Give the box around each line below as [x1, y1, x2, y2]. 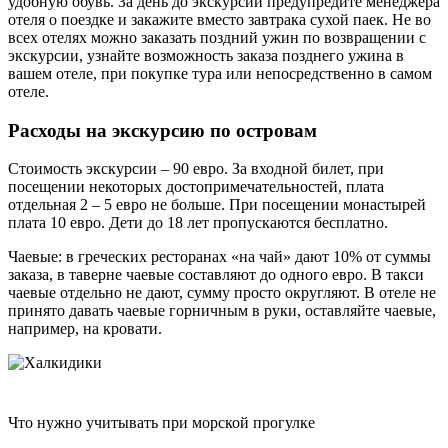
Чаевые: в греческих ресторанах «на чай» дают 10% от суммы [8, 248, 431, 266]
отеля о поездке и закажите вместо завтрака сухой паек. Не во [8, 11, 431, 28]
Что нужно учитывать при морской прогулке [8, 414, 315, 432]
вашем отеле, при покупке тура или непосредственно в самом [8, 65, 432, 82]
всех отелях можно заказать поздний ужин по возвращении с [8, 29, 426, 46]
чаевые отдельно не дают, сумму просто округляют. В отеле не [8, 284, 436, 302]
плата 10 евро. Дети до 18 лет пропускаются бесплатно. [8, 214, 388, 232]
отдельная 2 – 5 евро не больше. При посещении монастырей [8, 196, 426, 214]
